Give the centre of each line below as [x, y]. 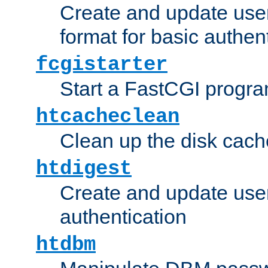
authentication [123, 216]
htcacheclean [108, 116]
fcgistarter [102, 64]
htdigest [84, 168]
